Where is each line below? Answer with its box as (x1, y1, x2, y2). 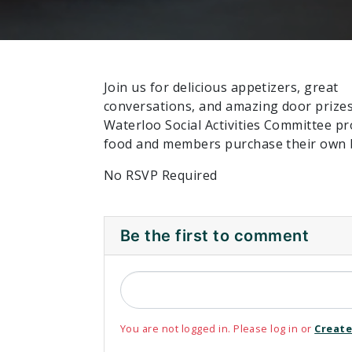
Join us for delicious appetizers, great (104, 78, 339, 96)
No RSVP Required (104, 166, 218, 184)
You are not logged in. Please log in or (120, 321, 315, 335)
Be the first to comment (120, 225, 310, 245)
